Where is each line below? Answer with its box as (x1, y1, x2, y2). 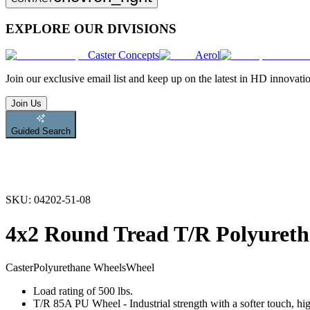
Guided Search (11, 126, 71, 137)
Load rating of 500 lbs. (33, 285, 133, 298)
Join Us (11, 98, 42, 109)
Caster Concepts (88, 49, 159, 62)
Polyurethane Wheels (33, 262, 126, 274)
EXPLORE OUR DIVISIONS (6, 21, 176, 36)
